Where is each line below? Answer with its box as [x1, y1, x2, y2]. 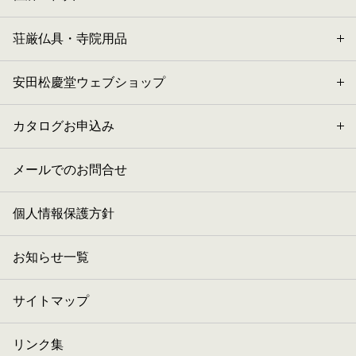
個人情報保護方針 [13, 206, 114, 220]
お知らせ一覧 [13, 250, 89, 264]
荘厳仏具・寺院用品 [13, 31, 127, 45]
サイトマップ [13, 293, 89, 308]
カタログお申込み [13, 118, 114, 133]
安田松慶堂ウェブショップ [13, 75, 165, 89]
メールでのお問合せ [13, 162, 127, 176]
